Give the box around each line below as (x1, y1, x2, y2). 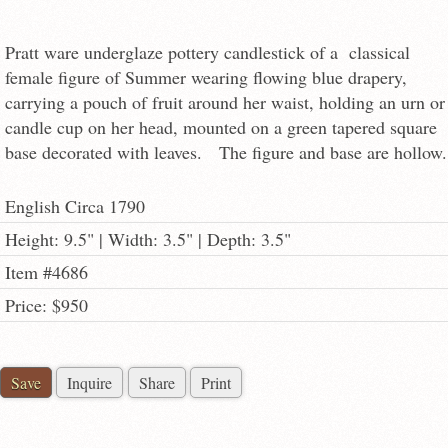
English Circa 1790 (5, 194, 145, 219)
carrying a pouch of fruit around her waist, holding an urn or (5, 89, 445, 114)
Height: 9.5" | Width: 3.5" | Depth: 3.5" (5, 227, 291, 252)
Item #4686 (5, 260, 88, 285)
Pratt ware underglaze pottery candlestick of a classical (5, 39, 410, 64)
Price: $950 (5, 293, 88, 318)
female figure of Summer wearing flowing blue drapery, (5, 64, 407, 89)
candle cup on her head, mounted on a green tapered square (5, 114, 437, 139)
